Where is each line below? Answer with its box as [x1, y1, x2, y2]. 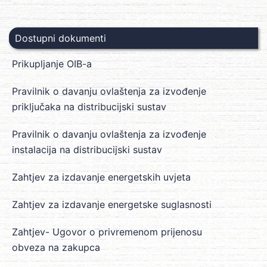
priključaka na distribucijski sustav [12, 101, 166, 113]
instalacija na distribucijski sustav [12, 144, 162, 156]
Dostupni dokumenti [15, 32, 106, 44]
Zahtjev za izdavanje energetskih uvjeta [12, 171, 191, 184]
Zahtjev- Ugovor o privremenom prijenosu [12, 226, 202, 238]
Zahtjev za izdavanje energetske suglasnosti [12, 198, 212, 211]
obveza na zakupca [12, 241, 100, 254]
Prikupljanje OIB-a [12, 58, 92, 70]
